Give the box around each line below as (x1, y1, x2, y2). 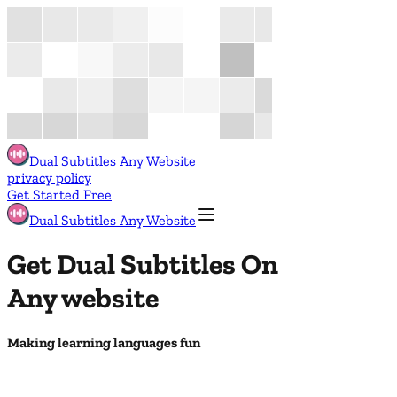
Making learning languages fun (7, 333, 200, 351)
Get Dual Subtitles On (7, 247, 278, 282)
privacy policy (7, 169, 91, 186)
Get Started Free (7, 186, 112, 203)
